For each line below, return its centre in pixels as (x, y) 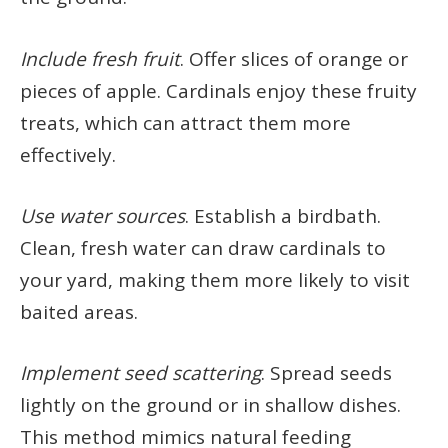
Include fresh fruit (100, 58)
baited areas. (79, 311)
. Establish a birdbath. (283, 215)
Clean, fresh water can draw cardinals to (203, 247)
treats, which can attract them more (185, 122)
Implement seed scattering (140, 373)
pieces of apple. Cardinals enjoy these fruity (218, 90)
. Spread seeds (326, 373)
